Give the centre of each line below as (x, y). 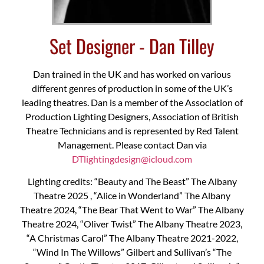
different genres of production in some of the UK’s (132, 88)
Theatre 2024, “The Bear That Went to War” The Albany (132, 209)
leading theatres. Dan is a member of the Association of (132, 102)
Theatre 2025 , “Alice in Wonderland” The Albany (132, 195)
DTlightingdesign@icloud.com (132, 159)
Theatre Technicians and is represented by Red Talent (132, 130)
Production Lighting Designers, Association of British (132, 116)
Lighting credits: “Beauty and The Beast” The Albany (132, 181)
